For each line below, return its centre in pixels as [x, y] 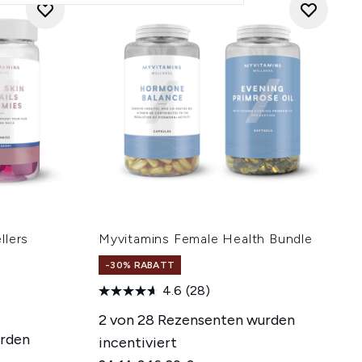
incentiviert [138, 343]
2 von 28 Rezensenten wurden [197, 320]
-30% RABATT [140, 265]
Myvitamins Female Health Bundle [206, 239]
